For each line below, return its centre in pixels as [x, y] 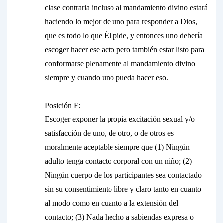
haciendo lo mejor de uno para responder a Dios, [121, 22]
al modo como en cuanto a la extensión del [111, 203]
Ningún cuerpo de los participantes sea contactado [123, 175]
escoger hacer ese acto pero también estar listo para [124, 50]
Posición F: [62, 105]
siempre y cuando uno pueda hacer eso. [107, 77]
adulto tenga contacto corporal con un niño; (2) [118, 161]
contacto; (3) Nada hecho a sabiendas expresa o [119, 217]
